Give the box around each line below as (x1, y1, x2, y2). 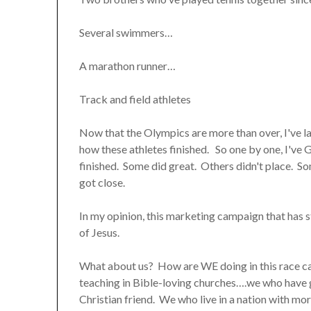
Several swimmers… (79, 26, 174, 40)
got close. (79, 176, 126, 190)
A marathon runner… (79, 59, 176, 73)
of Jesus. (79, 226, 120, 239)
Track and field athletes (79, 92, 192, 106)
